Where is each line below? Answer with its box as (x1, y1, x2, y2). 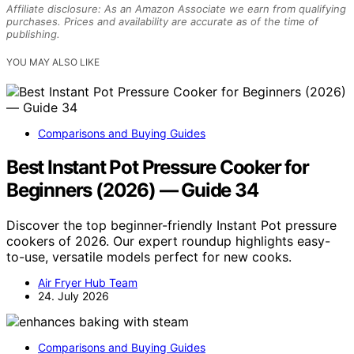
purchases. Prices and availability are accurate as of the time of (6, 14, 318, 28)
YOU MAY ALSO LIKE (6, 55, 100, 68)
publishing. (6, 27, 60, 40)
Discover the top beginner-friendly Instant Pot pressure (6, 217, 337, 233)
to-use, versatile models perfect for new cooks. (6, 248, 292, 265)
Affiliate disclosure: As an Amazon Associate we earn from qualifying (6, 2, 346, 15)
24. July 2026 (38, 288, 109, 303)
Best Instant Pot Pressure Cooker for (6, 155, 309, 179)
